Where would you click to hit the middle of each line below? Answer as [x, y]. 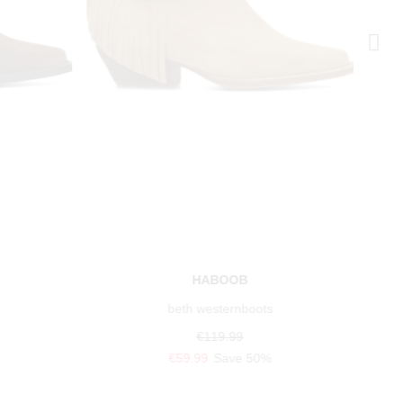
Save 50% [242, 358]
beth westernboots [220, 309]
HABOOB [220, 280]
